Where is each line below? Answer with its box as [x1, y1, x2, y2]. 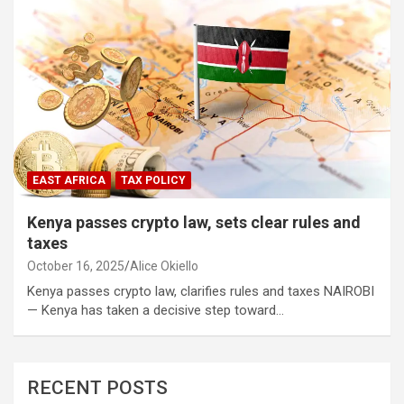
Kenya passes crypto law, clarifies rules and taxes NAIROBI [27, 283, 374, 300]
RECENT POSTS [27, 377, 168, 399]
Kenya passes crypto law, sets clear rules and [27, 213, 361, 233]
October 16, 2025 [27, 259, 124, 274]
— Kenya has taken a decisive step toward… [27, 302, 284, 319]
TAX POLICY [121, 174, 186, 188]
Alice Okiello [130, 259, 198, 274]
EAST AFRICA [32, 174, 106, 188]
